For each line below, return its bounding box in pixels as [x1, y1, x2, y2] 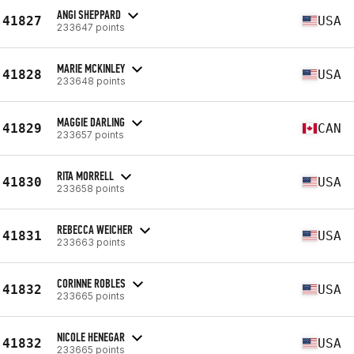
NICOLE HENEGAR [57, 329, 125, 345]
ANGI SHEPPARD [57, 6, 121, 22]
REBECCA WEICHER [57, 221, 133, 237]
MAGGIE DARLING [57, 114, 125, 130]
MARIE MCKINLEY [57, 60, 125, 76]
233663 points [57, 235, 126, 248]
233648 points [57, 74, 126, 87]
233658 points [57, 182, 125, 194]
